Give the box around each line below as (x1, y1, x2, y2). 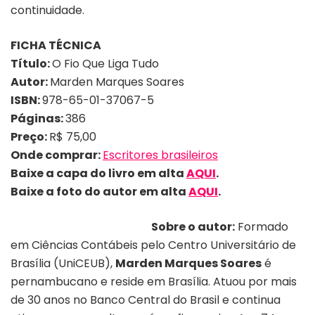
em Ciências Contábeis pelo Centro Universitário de (11, 236, 296, 253)
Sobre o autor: (151, 218, 235, 235)
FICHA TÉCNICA (11, 37, 101, 53)
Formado (235, 218, 288, 235)
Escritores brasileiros (103, 146, 218, 163)
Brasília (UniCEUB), (11, 255, 115, 271)
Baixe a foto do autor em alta (11, 183, 188, 200)
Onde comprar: (11, 146, 103, 163)
